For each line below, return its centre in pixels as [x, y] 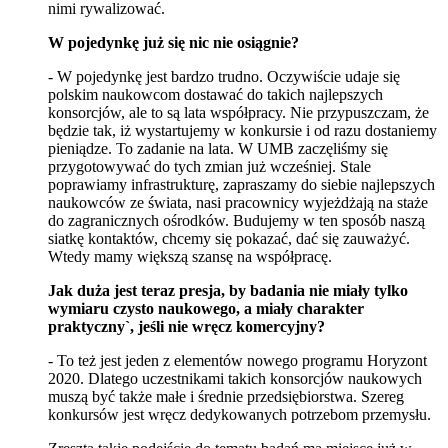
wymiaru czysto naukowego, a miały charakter [206, 308]
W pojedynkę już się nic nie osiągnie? [173, 42]
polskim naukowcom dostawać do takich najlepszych [215, 94]
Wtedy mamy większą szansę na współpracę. [190, 256]
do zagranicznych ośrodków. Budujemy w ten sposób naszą [236, 220]
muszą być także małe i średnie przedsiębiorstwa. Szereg [226, 396]
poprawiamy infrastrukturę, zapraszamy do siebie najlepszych [241, 184]
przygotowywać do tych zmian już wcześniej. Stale [209, 166]
